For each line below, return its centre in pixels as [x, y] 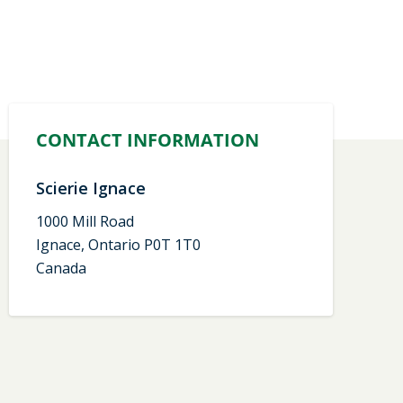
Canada [61, 268]
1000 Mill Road [85, 221]
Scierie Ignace [91, 188]
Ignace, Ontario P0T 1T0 [118, 244]
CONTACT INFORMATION [148, 139]
